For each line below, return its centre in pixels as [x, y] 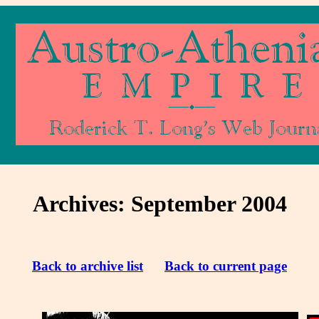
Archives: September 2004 [159, 204]
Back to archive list [88, 266]
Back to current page [226, 266]
